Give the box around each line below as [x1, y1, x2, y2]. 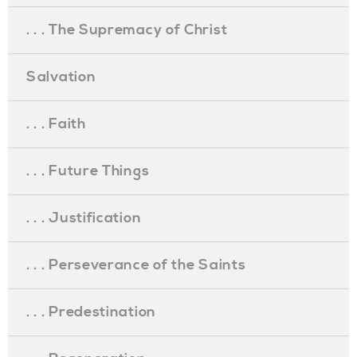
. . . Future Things [26, 162, 150, 180]
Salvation [26, 68, 96, 86]
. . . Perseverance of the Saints [26, 256, 246, 274]
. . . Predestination [26, 303, 156, 321]
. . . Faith [26, 115, 86, 133]
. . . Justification [26, 209, 142, 227]
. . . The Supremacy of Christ [26, 21, 228, 39]
